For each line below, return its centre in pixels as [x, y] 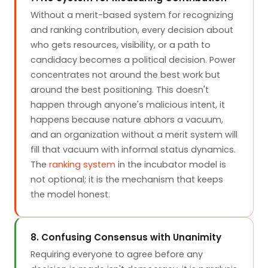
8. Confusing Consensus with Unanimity [126, 237]
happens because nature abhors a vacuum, [127, 120]
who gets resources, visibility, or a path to [121, 45]
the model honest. [70, 194]
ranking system [82, 165]
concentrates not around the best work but [125, 75]
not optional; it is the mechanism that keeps [127, 179]
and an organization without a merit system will [134, 135]
